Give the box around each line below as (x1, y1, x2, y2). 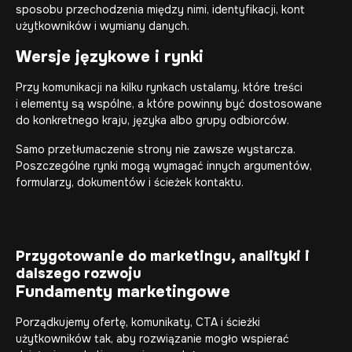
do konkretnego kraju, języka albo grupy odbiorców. (16, 113, 289, 128)
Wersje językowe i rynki (16, 47, 203, 68)
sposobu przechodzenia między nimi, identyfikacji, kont (16, 2, 305, 17)
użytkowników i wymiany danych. (16, 19, 189, 34)
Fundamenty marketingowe (16, 282, 230, 302)
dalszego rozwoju (16, 265, 141, 283)
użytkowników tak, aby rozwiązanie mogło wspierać (16, 332, 289, 346)
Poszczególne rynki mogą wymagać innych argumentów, (16, 159, 312, 174)
